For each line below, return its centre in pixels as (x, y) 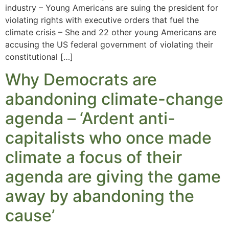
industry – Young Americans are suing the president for (112, 7)
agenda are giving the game (113, 177)
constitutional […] (39, 56)
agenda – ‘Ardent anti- (90, 119)
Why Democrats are (81, 80)
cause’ (30, 216)
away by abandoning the (100, 196)
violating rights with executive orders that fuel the (102, 20)
